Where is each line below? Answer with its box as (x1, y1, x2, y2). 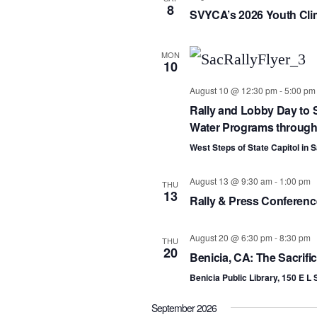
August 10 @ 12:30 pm (189, 83, 277, 96)
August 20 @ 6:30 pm (189, 231, 272, 243)
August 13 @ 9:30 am (189, 174, 272, 187)
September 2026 (151, 300, 217, 315)
